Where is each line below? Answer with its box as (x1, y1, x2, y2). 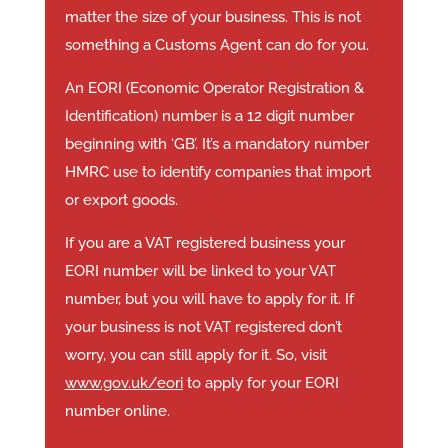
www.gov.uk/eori (64, 374, 183, 393)
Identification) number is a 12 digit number (64, 107, 354, 126)
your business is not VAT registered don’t (64, 318, 342, 337)
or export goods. (64, 191, 178, 210)
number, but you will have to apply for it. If (64, 290, 354, 309)
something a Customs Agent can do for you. (64, 36, 369, 55)
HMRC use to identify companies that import (64, 163, 371, 182)
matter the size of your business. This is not (64, 8, 361, 27)
